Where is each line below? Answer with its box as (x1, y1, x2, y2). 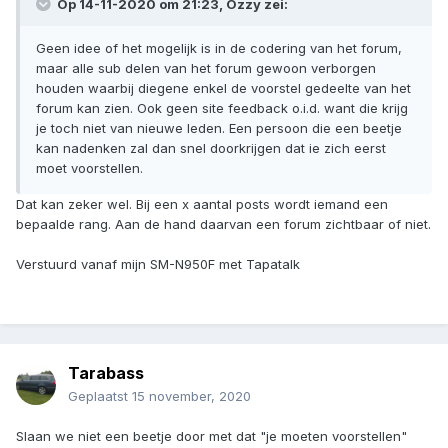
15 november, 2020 (132, 388, 251, 405)
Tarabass (68, 363, 144, 384)
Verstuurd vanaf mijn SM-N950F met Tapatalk (16, 256, 300, 273)
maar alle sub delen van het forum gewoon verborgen (36, 60, 376, 77)
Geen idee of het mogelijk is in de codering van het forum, (36, 40, 402, 57)
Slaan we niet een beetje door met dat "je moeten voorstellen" (16, 428, 407, 445)
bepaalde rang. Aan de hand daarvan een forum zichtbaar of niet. (16, 216, 431, 233)
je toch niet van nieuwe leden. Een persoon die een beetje (36, 120, 402, 137)
